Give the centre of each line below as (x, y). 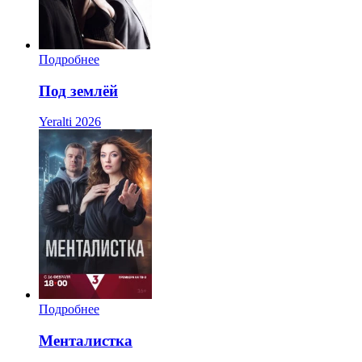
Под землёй (78, 90)
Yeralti (55, 122)
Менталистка (86, 340)
